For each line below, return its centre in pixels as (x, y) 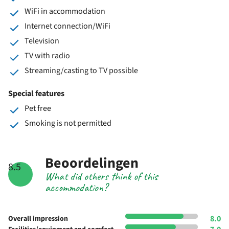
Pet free (38, 108)
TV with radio (47, 55)
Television (42, 41)
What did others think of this (101, 176)
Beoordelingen (91, 163)
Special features (36, 93)
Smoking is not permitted (68, 123)
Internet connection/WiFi (67, 26)
